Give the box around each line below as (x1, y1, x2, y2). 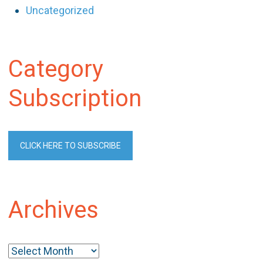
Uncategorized (26, 4, 95, 16)
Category (8, 55, 104, 83)
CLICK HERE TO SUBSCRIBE (20, 141, 122, 150)
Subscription (8, 85, 142, 112)
